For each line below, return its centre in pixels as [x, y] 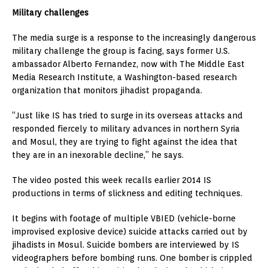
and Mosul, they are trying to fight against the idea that [125, 142]
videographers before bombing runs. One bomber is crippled [132, 258]
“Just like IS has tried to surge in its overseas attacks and [127, 116]
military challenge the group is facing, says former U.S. [121, 51]
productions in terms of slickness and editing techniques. [127, 194]
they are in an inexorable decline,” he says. [98, 155]
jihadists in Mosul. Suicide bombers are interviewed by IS [126, 245]
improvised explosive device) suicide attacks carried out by [130, 232]
